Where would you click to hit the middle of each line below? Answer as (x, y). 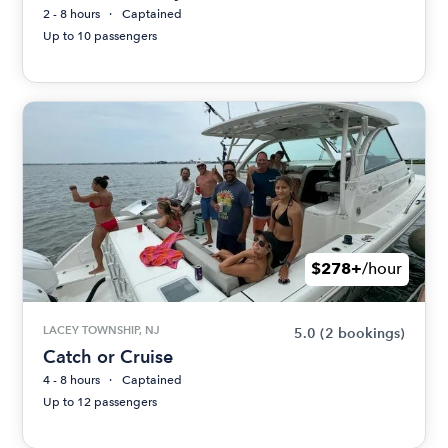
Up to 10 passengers (100, 35)
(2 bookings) (362, 333)
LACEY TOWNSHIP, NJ (101, 329)
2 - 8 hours (72, 13)
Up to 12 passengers (100, 401)
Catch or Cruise (108, 356)
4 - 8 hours (72, 379)
